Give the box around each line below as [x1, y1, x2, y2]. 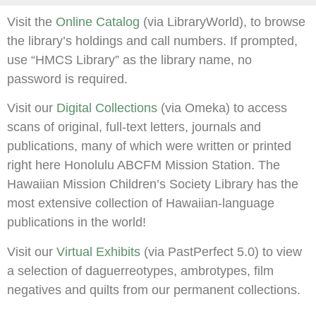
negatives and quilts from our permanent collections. [7, 282, 304, 297]
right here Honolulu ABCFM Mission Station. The [7, 158, 280, 173]
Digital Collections [56, 101, 157, 116]
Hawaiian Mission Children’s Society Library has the [7, 177, 298, 192]
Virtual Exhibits [56, 244, 140, 259]
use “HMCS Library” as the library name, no [7, 52, 252, 67]
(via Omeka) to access [157, 101, 287, 116]
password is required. [7, 71, 128, 86]
